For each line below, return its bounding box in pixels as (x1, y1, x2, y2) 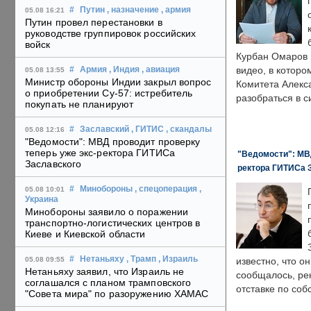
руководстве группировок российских (25, 28, 196, 40)
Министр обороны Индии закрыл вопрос (25, 76, 212, 88)
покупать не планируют (25, 99, 134, 110)
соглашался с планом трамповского (25, 277, 192, 289)
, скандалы (166, 125, 212, 134)
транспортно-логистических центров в (25, 217, 201, 229)
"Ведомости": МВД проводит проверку (25, 136, 201, 148)
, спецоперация (135, 185, 197, 194)
